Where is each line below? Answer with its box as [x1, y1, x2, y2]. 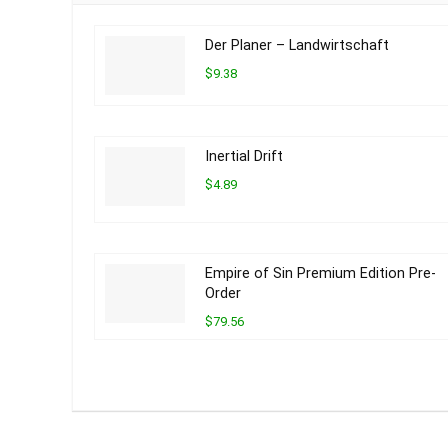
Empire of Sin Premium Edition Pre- [205, 265, 436, 283]
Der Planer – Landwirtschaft [205, 37, 389, 55]
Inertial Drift [205, 148, 283, 166]
